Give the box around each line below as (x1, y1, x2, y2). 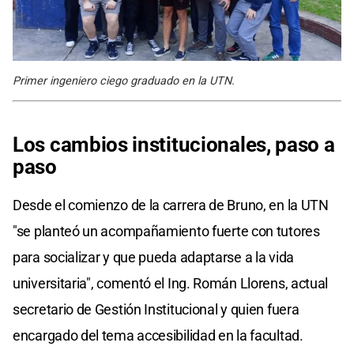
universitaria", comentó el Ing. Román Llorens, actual (13, 274, 329, 292)
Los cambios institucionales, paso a (13, 132, 335, 156)
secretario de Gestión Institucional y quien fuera (13, 300, 299, 318)
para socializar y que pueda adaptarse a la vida (13, 248, 294, 265)
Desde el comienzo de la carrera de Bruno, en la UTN (13, 196, 329, 213)
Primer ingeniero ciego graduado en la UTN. (13, 73, 235, 88)
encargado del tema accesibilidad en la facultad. (13, 326, 303, 344)
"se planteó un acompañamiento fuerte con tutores (13, 222, 320, 239)
